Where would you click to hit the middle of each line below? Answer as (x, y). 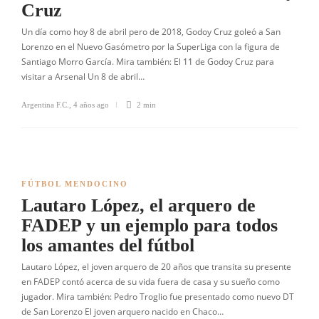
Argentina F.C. (45, 105)
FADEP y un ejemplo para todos (150, 225)
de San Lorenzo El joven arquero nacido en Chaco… (122, 312)
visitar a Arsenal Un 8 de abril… (83, 77)
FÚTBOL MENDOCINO (75, 184)
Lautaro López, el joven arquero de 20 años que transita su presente (156, 267)
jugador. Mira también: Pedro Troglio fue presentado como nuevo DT (158, 297)
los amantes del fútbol (108, 245)
